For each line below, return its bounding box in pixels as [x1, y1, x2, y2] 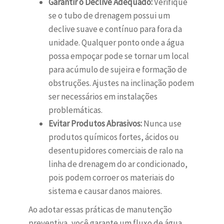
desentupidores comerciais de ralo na [48, 145, 183, 156]
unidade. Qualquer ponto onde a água [48, 37, 184, 48]
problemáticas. [48, 104, 102, 116]
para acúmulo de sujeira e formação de [48, 64, 187, 75]
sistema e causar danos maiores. [48, 185, 162, 197]
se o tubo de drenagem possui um [48, 10, 170, 21]
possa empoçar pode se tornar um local [48, 50, 189, 62]
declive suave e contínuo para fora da [48, 23, 182, 35]
